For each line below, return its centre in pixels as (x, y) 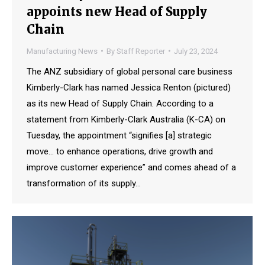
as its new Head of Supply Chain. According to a (120, 103)
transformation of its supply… (84, 183)
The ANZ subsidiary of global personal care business (130, 71)
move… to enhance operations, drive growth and (120, 151)
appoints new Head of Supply (117, 11)
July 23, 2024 (196, 51)
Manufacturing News (62, 51)
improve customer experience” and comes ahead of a (131, 167)
